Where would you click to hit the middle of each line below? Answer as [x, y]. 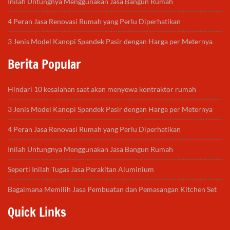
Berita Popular [44, 64]
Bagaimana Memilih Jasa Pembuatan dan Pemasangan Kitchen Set [112, 189]
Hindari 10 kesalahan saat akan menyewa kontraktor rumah [102, 89]
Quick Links [37, 212]
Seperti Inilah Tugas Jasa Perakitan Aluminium [81, 169]
